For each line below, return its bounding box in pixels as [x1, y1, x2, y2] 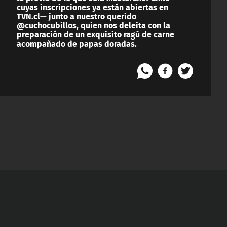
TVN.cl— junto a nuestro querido [17, 9, 136, 22]
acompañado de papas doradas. [17, 36, 137, 50]
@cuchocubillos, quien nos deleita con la [17, 18, 170, 31]
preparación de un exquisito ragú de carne [17, 27, 174, 41]
